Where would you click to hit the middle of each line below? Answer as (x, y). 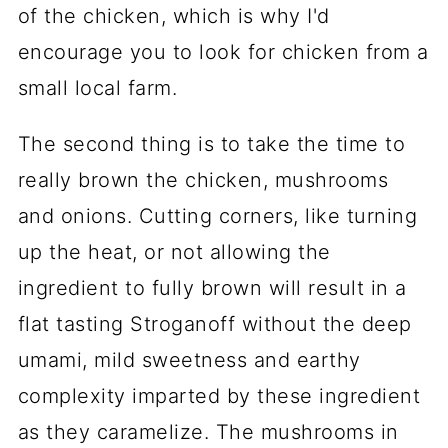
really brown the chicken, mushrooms (203, 180)
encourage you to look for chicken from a (223, 52)
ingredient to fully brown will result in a (212, 288)
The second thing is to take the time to (211, 144)
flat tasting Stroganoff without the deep (214, 324)
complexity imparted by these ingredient (219, 396)
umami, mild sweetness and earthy (189, 360)
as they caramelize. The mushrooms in (208, 432)
